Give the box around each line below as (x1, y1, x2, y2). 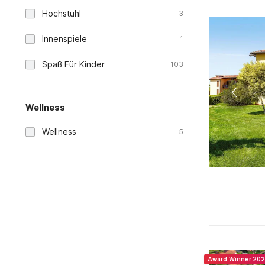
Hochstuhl (42, 8, 81, 18)
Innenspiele (42, 34, 87, 44)
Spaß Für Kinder (42, 59, 105, 69)
